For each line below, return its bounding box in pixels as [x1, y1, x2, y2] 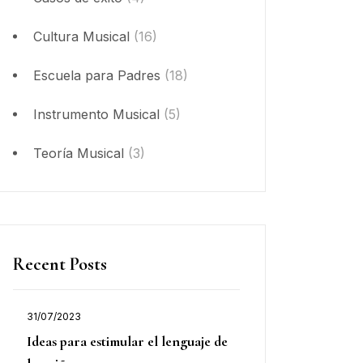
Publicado [27, 321, 88, 337]
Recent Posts [13, 253, 107, 275]
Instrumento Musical [33, 105, 160, 122]
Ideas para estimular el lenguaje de [27, 331, 228, 350]
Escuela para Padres [33, 66, 160, 83]
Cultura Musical [33, 28, 130, 45]
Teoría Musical [33, 144, 124, 161]
